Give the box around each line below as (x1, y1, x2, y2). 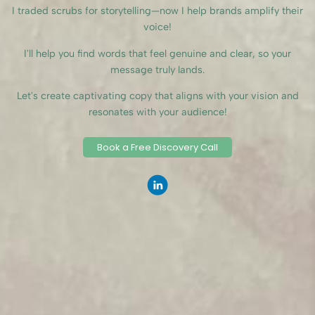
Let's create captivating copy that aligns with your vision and (16, 89, 299, 103)
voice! (143, 20, 172, 34)
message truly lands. (110, 63, 205, 76)
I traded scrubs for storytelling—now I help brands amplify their (12, 4, 303, 18)
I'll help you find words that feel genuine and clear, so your (24, 46, 291, 60)
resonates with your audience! (88, 105, 227, 119)
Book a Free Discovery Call (97, 141, 218, 155)
